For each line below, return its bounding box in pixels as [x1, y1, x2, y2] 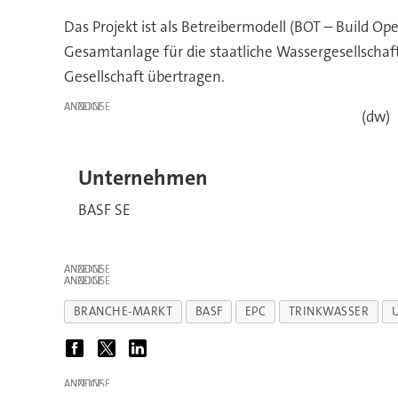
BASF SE [77, 199, 131, 219]
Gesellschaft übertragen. [63, 67, 225, 87]
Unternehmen [77, 164, 208, 193]
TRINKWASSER [288, 303, 370, 319]
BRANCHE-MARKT [73, 303, 173, 319]
